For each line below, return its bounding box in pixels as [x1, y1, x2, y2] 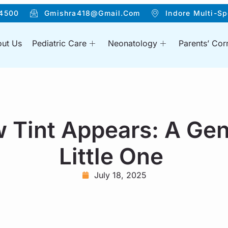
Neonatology [108, 38, 158, 48]
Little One [59, 142, 169, 170]
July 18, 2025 [94, 170, 147, 181]
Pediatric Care [32, 38, 87, 48]
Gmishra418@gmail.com [44, 9, 140, 17]
